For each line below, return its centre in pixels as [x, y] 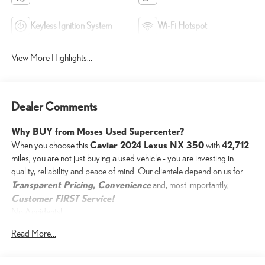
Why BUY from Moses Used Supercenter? [97, 131]
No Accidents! [36, 211]
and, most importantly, [190, 185]
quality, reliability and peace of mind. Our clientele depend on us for [127, 171]
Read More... [33, 233]
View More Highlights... [51, 58]
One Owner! [33, 224]
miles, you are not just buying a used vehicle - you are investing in [122, 158]
